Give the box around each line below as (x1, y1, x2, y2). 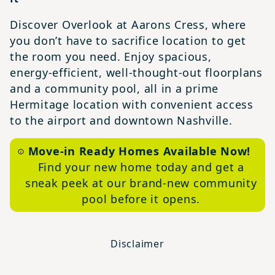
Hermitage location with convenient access (10, 97, 254, 112)
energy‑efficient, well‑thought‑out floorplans (10, 65, 263, 80)
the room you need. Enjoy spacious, (10, 49, 212, 64)
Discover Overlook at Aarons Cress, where (10, 17, 247, 32)
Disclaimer (110, 237, 165, 250)
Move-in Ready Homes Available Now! (28, 144, 254, 158)
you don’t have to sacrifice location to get (10, 33, 246, 48)
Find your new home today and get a (37, 160, 245, 174)
